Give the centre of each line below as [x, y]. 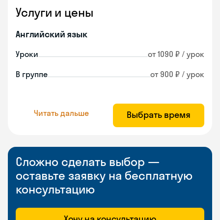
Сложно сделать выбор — [88, 162]
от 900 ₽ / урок [177, 74]
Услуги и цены [55, 12]
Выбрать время [159, 115]
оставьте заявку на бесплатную [104, 175]
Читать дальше [61, 113]
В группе [32, 74]
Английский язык [52, 34]
